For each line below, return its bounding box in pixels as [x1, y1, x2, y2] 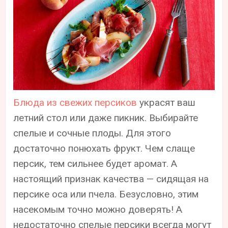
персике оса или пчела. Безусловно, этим [13, 188, 199, 201]
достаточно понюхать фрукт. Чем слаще [13, 142, 195, 155]
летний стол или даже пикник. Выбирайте [13, 112, 198, 124]
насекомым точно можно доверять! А [13, 204, 183, 216]
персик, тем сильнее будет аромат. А [13, 158, 178, 170]
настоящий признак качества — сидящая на [13, 173, 209, 185]
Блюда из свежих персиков [13, 97, 137, 109]
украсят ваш [137, 97, 196, 109]
